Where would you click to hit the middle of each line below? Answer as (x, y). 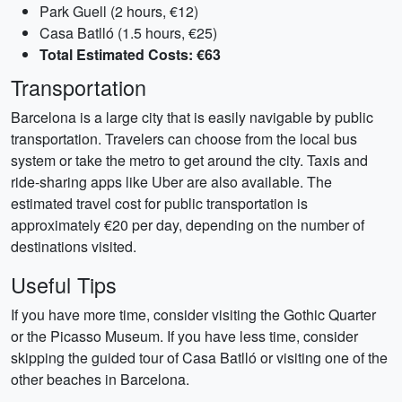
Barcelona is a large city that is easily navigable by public (192, 117)
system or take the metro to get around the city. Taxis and (189, 160)
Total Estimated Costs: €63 (130, 54)
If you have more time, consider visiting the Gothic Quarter (193, 315)
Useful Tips (64, 284)
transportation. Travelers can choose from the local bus (184, 139)
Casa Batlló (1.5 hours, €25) (128, 33)
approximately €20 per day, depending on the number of (188, 225)
